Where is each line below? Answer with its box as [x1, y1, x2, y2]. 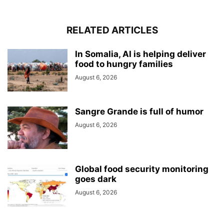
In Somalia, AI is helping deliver [75, 48, 206, 59]
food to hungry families [75, 58, 173, 69]
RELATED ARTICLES [66, 24, 158, 36]
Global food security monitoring [75, 163, 208, 174]
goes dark [75, 173, 116, 184]
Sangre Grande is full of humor [75, 106, 203, 116]
